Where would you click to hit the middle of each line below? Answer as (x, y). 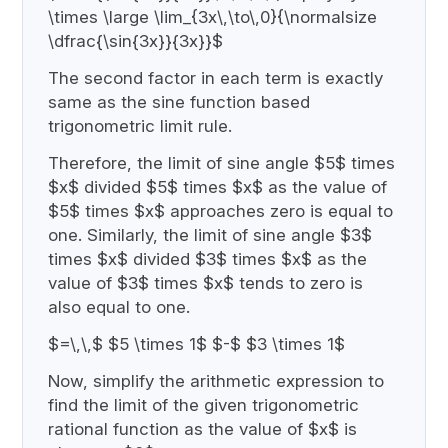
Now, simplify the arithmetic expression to (216, 380)
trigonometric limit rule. (140, 125)
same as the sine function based (179, 101)
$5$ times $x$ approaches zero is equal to (221, 210)
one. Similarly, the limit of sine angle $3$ (210, 234)
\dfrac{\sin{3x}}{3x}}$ (136, 40)
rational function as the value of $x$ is (203, 428)
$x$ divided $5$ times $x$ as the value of (218, 186)
